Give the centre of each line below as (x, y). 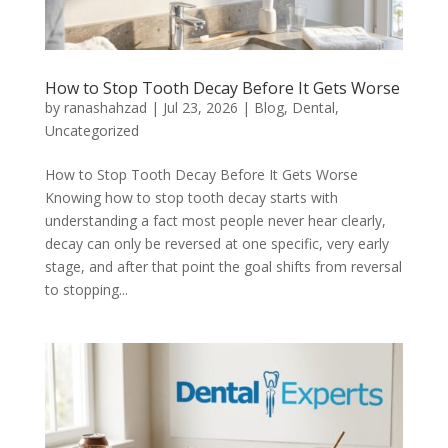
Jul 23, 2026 (200, 108)
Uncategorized (91, 131)
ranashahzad (105, 108)
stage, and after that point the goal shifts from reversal (223, 267)
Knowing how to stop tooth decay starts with (191, 198)
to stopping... (86, 290)
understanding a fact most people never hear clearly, (215, 221)
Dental (313, 108)
